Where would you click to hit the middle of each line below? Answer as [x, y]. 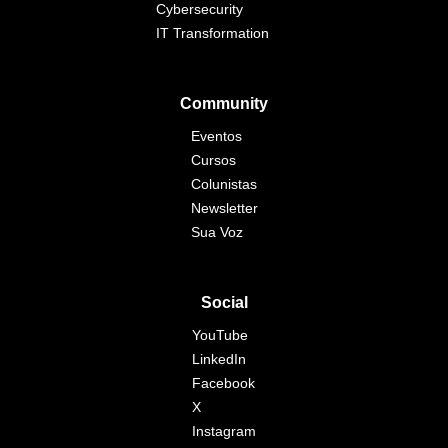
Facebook [223, 383]
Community [224, 103]
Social [224, 302]
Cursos [213, 160]
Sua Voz [216, 232]
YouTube [220, 335]
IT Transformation [212, 33]
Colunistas [223, 184]
